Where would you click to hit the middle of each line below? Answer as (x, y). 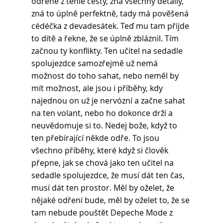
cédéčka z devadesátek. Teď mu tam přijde (111, 26)
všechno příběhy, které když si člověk (101, 151)
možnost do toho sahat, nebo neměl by (106, 76)
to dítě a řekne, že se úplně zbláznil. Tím (106, 39)
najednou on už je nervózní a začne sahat (109, 101)
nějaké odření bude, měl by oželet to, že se (111, 200)
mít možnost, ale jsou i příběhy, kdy (98, 88)
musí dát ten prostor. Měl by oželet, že (104, 188)
